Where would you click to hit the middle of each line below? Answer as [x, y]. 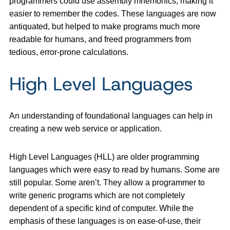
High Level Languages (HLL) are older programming [104, 157]
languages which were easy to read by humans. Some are [114, 169]
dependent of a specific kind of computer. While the [101, 208]
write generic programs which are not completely [97, 195]
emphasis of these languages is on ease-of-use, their [105, 221]
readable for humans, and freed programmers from [100, 39]
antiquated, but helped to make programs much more [105, 26]
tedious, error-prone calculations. [69, 52]
